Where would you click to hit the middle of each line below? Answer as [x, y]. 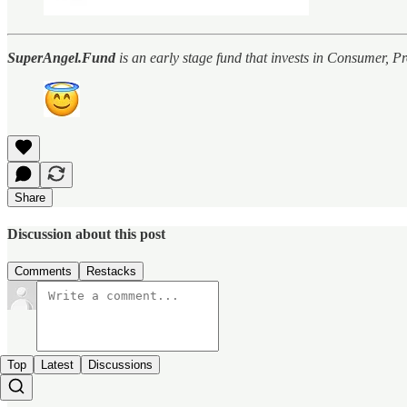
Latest [57, 365]
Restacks [111, 272]
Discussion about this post [86, 233]
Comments [43, 272]
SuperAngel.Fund [61, 57]
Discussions [120, 365]
